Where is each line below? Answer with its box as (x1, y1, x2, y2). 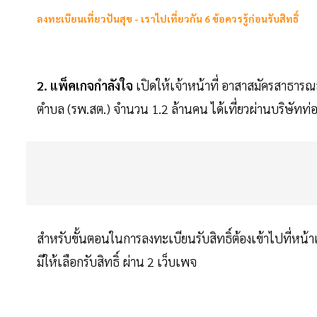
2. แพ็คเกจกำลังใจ (37, 77, 133, 94)
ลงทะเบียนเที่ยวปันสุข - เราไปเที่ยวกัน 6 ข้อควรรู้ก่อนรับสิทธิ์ (37, 12, 299, 25)
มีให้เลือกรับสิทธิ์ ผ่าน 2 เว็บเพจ (37, 253, 197, 270)
